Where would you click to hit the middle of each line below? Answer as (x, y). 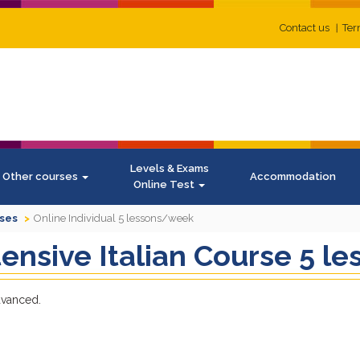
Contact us (305, 28)
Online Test (165, 184)
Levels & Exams (169, 168)
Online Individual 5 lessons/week (114, 218)
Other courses (41, 176)
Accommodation (293, 176)
